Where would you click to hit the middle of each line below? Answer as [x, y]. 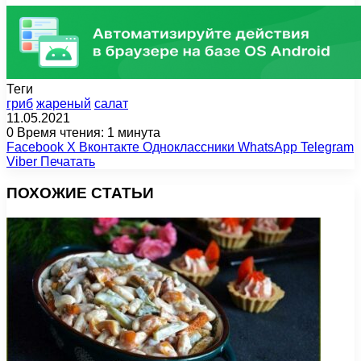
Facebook [35, 147]
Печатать [68, 162]
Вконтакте [109, 147]
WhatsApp [268, 147]
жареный [64, 104]
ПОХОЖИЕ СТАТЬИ [80, 193]
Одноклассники [189, 147]
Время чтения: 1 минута [87, 133]
